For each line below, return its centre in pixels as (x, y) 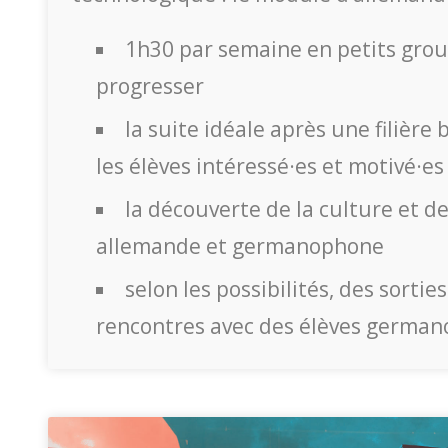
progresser (150, 85)
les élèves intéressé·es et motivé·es (270, 165)
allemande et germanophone (240, 245)
